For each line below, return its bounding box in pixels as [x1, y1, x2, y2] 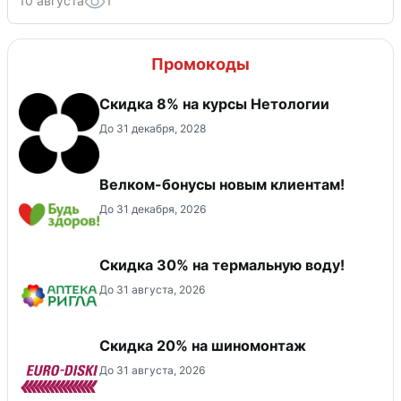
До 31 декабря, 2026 [99, 201, 206, 216]
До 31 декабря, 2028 [99, 121, 206, 135]
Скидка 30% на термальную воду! [99, 255, 345, 274]
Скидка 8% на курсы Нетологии [99, 94, 329, 113]
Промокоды [151, 54, 250, 73]
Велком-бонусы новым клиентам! [99, 175, 345, 193]
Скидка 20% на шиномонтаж [99, 336, 306, 354]
